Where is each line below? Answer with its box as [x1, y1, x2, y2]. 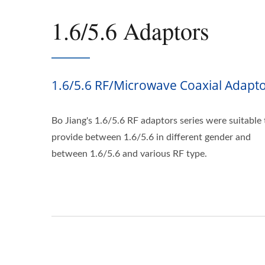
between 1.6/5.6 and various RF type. [51, 149, 207, 159]
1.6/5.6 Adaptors [51, 15, 209, 46]
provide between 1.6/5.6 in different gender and [51, 132, 251, 142]
